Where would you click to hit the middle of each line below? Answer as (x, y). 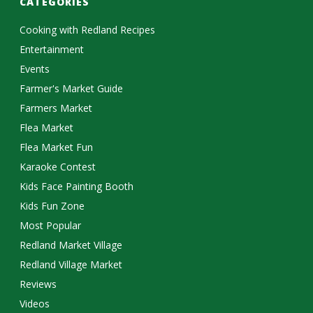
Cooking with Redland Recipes (88, 30)
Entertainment (52, 49)
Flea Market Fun (57, 147)
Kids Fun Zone (52, 206)
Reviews (38, 284)
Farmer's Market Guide (72, 88)
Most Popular (51, 225)
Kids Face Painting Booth (77, 186)
